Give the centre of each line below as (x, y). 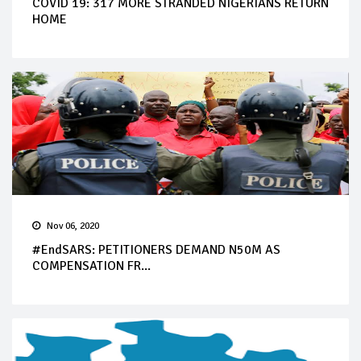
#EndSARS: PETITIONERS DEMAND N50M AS (156, 249)
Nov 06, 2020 (73, 226)
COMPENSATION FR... (91, 266)
